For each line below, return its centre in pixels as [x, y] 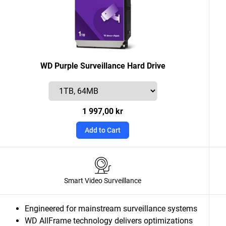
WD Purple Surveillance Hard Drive [103, 66]
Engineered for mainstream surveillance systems [111, 209]
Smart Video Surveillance [103, 181]
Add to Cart [103, 130]
